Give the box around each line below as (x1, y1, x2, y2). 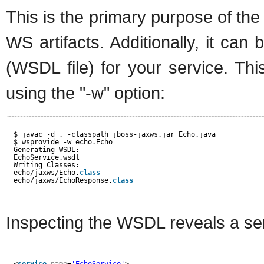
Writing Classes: (14, 160, 80, 169)
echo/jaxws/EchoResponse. (14, 176, 113, 184)
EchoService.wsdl (14, 153, 80, 161)
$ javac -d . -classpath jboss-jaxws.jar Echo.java (14, 130, 216, 138)
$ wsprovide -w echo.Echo (14, 137, 113, 146)
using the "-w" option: (6, 82, 165, 103)
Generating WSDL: (14, 145, 80, 154)
